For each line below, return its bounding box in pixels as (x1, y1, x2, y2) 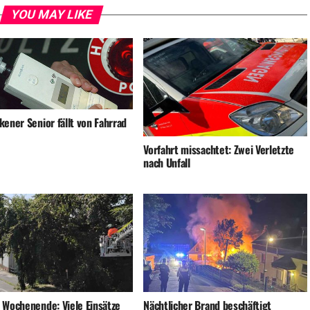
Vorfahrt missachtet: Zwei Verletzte (143, 141, 295, 158)
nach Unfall (143, 154, 190, 172)
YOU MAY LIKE (8, 8, 94, 22)
